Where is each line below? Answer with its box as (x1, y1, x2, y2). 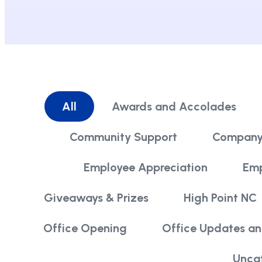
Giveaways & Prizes (44, 190, 149, 205)
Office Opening (43, 220, 127, 235)
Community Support (70, 129, 177, 144)
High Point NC (184, 190, 257, 205)
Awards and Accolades (111, 99, 236, 113)
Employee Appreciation (83, 160, 208, 174)
